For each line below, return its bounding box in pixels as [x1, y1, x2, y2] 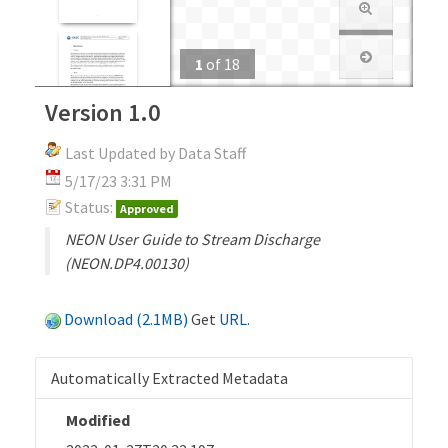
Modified [66, 409, 130, 430]
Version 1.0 [45, 96, 160, 128]
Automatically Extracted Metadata [51, 367, 288, 388]
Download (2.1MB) [64, 308, 188, 329]
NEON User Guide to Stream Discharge [65, 228, 320, 249]
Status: [65, 196, 113, 217]
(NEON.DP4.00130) [65, 252, 189, 273]
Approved [120, 200, 174, 216]
